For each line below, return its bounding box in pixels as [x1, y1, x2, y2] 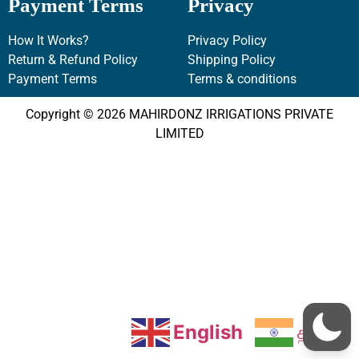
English [173, 321, 243, 344]
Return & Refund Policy [8, 51, 138, 67]
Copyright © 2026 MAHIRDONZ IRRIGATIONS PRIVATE [26, 106, 333, 122]
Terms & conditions [188, 71, 296, 87]
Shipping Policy [188, 51, 276, 67]
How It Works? [8, 32, 89, 48]
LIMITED [155, 125, 204, 141]
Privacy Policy [188, 32, 267, 48]
